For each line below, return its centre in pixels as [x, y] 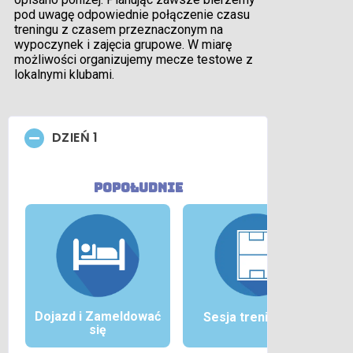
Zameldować [123, 316]
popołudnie [138, 188]
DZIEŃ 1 [75, 138]
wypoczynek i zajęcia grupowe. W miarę [123, 45]
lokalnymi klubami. [64, 75]
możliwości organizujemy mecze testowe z [134, 60]
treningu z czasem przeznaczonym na [119, 30]
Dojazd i [60, 316]
